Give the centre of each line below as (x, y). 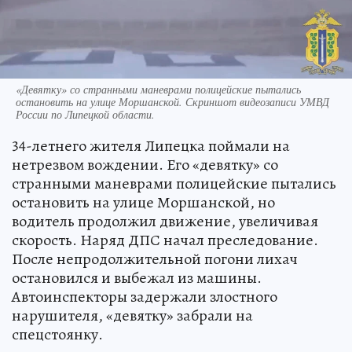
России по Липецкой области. (85, 114)
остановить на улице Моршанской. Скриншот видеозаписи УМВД (172, 101)
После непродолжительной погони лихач (155, 258)
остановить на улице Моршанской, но (143, 202)
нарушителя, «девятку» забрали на (132, 315)
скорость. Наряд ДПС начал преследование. (165, 240)
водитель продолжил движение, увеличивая (165, 221)
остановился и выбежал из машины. (137, 277)
